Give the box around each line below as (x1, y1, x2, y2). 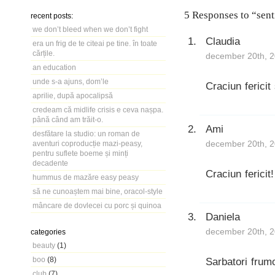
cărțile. (33, 49, 55, 57)
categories (31, 228, 66, 236)
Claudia (206, 35, 240, 47)
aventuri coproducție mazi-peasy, (33, 139, 142, 147)
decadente (33, 159, 68, 167)
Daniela (206, 211, 240, 223)
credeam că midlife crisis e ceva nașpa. (33, 106, 163, 114)
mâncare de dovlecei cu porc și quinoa (33, 201, 161, 209)
